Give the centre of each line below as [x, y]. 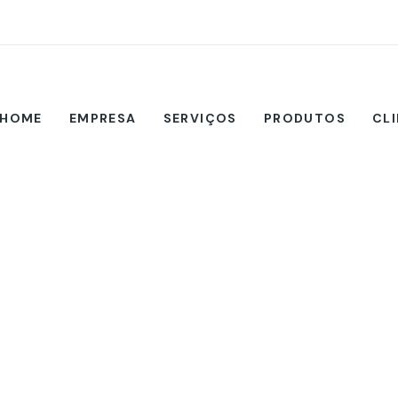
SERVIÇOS [200, 119]
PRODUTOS [304, 119]
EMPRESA [103, 119]
